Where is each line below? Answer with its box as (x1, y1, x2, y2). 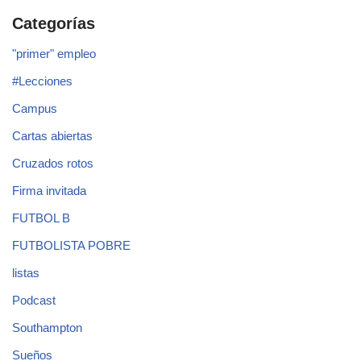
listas (12, 266, 39, 280)
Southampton (12, 321, 82, 335)
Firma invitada (12, 184, 86, 198)
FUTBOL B (12, 211, 70, 226)
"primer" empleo (12, 47, 96, 61)
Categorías (12, 15, 95, 33)
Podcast (12, 293, 56, 308)
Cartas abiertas (12, 129, 93, 143)
